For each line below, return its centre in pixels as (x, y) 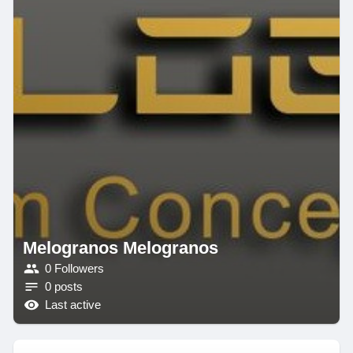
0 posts (63, 287)
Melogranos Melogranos (120, 247)
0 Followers (74, 269)
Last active (72, 305)
